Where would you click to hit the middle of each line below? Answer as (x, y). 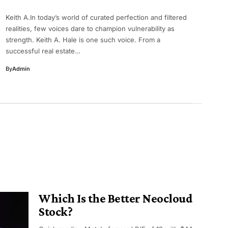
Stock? (56, 212)
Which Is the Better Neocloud (116, 198)
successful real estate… (43, 51)
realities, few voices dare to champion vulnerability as (90, 28)
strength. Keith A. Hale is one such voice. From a (83, 40)
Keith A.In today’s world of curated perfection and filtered (96, 17)
